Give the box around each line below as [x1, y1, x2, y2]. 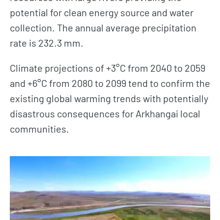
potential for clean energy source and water [10, 6, 193, 18]
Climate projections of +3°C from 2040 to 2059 [10, 62, 205, 74]
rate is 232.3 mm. [10, 37, 83, 49]
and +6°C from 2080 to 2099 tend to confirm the [10, 77, 210, 89]
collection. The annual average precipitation [10, 22, 196, 33]
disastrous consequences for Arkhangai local [10, 108, 200, 119]
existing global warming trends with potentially [10, 92, 208, 104]
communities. [10, 123, 69, 135]
